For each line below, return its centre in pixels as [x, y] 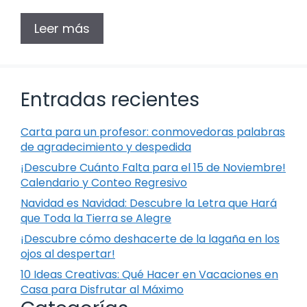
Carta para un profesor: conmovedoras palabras [153, 132]
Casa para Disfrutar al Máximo [102, 289]
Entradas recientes [110, 99]
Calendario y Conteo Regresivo [104, 182]
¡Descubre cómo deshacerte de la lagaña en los [150, 238]
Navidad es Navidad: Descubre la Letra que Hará [149, 203]
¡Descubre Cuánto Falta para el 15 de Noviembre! [153, 167]
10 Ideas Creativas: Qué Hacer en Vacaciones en [149, 274]
